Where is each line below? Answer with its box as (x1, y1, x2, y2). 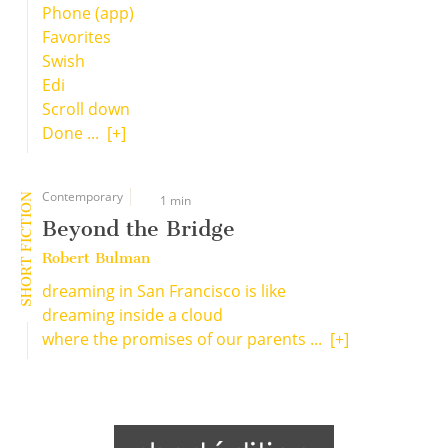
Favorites (42, 26, 111, 48)
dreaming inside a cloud (42, 304, 223, 326)
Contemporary (42, 188, 123, 205)
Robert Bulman (42, 249, 150, 267)
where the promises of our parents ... (42, 328, 330, 350)
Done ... (42, 122, 107, 144)
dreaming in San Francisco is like (42, 280, 286, 302)
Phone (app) (42, 2, 134, 24)
